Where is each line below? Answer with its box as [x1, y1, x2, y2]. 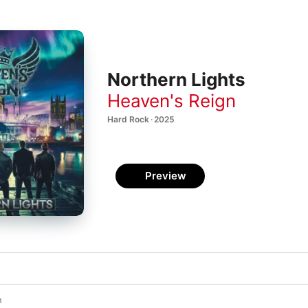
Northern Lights [107, 69, 245, 91]
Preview [145, 169, 186, 182]
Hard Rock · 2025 [107, 113, 175, 124]
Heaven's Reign [107, 89, 236, 111]
